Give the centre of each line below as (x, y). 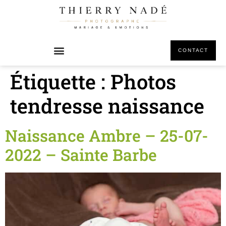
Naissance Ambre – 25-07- (107, 135)
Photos (143, 81)
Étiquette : (60, 81)
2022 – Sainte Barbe (81, 155)
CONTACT (193, 50)
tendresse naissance (107, 106)
